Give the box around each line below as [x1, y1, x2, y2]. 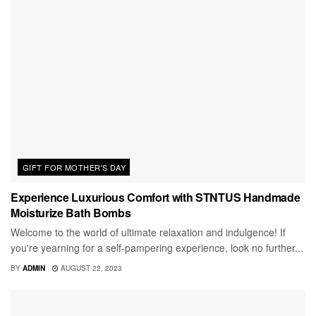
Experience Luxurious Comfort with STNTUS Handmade [11, 188, 300, 205]
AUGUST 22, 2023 [59, 262, 122, 273]
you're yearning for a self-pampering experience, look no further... [11, 240, 303, 255]
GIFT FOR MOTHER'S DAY [23, 161, 126, 173]
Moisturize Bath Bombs [11, 204, 131, 221]
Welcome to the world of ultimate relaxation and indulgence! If [11, 224, 286, 239]
